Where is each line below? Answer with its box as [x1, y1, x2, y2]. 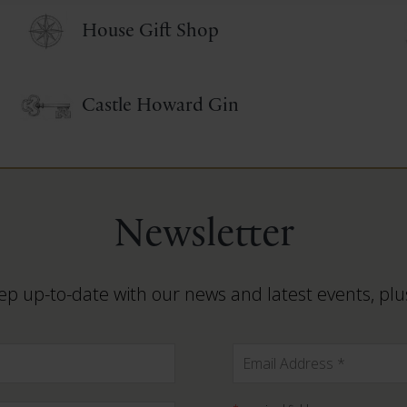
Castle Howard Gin [82, 94, 240, 115]
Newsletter [113, 213, 294, 255]
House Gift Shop [82, 20, 220, 41]
